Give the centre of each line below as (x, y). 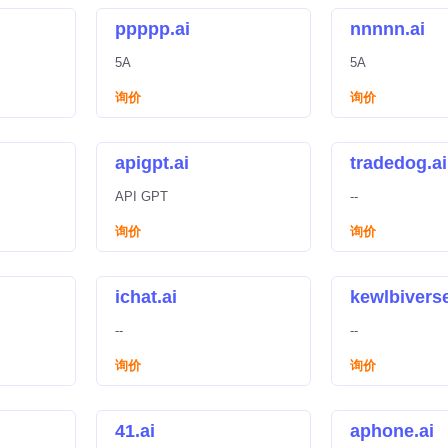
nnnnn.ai (387, 29)
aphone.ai (392, 431)
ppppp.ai (152, 29)
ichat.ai (146, 297)
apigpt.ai (152, 163)
